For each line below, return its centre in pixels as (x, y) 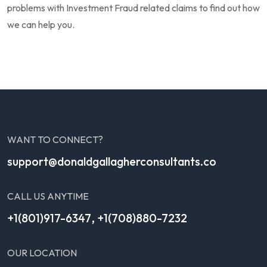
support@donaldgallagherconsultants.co (112, 161)
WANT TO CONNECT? (55, 139)
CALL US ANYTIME (48, 196)
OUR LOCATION (42, 252)
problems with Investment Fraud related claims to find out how (133, 7)
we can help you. (41, 24)
